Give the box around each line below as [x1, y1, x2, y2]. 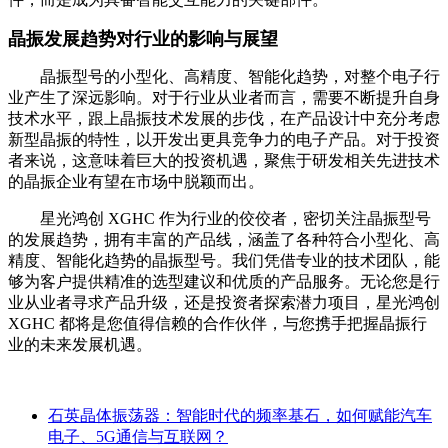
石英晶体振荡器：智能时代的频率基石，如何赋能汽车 [48, 407, 432, 425]
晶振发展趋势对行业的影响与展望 [8, 29, 278, 50]
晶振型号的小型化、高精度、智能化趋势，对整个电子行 [8, 68, 440, 86]
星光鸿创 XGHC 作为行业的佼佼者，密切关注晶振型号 [8, 210, 431, 228]
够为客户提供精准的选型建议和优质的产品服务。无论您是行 [8, 273, 440, 291]
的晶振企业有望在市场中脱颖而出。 [8, 173, 264, 191]
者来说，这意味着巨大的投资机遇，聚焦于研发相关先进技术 [8, 152, 440, 170]
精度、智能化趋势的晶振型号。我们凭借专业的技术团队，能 [8, 252, 440, 270]
